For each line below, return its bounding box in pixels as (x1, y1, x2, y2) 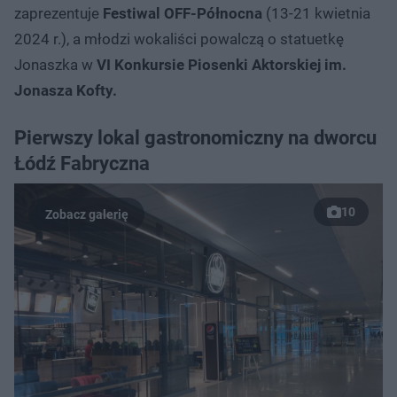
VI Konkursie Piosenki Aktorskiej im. (97, 55, 346, 74)
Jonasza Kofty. (14, 81, 117, 99)
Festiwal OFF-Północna (103, 4, 262, 22)
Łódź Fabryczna (14, 152, 150, 175)
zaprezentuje (14, 4, 103, 22)
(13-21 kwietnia (262, 4, 370, 22)
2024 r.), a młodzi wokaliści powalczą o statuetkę (14, 29, 344, 48)
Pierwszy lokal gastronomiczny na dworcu (14, 126, 377, 149)
